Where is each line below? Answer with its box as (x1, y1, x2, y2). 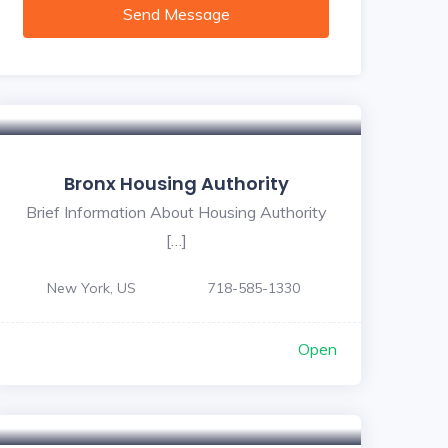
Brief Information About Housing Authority (25, 201, 327, 222)
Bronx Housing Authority (63, 170, 289, 196)
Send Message (122, 3, 230, 24)
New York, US (47, 278, 136, 297)
